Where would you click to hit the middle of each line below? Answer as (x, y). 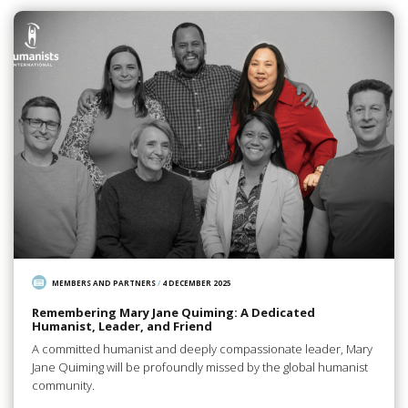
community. (63, 385)
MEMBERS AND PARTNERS (104, 282)
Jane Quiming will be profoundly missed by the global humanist (199, 367)
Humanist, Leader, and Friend (122, 326)
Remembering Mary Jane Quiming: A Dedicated (173, 313)
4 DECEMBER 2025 (197, 282)
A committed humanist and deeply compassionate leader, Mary (202, 348)
